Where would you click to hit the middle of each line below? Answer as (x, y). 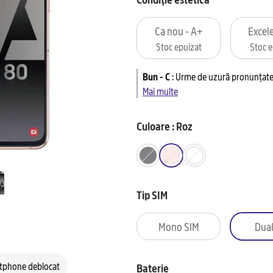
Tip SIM (152, 194)
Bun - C (156, 76)
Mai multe (160, 90)
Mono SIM (179, 226)
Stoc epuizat (179, 46)
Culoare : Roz (165, 126)
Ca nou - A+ (179, 30)
